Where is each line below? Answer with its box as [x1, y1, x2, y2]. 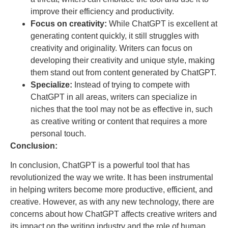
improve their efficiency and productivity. [31, 7, 174, 16]
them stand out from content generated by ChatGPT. [31, 68, 216, 77]
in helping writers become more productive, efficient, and [10, 185, 213, 194]
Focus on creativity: [31, 19, 107, 28]
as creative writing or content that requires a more [31, 117, 207, 126]
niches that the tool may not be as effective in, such [31, 104, 213, 113]
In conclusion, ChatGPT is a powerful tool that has [10, 161, 190, 170]
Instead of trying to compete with [72, 80, 190, 89]
